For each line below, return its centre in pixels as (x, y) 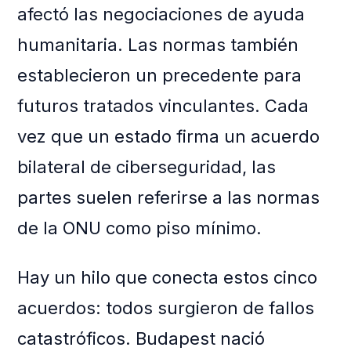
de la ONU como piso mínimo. (140, 228)
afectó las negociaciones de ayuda (161, 14)
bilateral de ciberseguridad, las (147, 167)
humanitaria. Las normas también (158, 45)
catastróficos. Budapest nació (141, 339)
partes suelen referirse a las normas (169, 198)
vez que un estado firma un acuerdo (169, 137)
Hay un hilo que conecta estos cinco (168, 278)
